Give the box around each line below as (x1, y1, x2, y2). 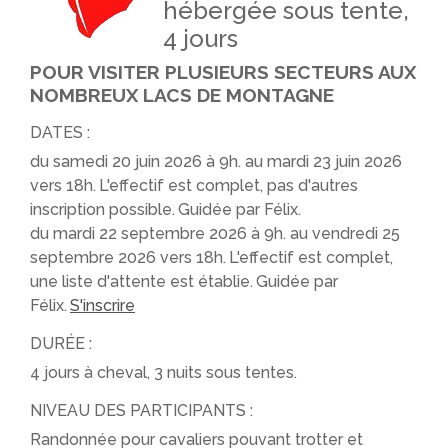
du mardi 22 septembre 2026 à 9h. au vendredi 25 (30, 224, 400, 243)
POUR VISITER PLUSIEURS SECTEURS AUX (30, 61, 416, 83)
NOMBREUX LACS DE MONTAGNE (30, 84, 334, 106)
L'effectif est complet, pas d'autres (99, 176, 358, 195)
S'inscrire (70, 296, 135, 315)
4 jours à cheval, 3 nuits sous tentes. (30, 363, 297, 382)
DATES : (30, 123, 90, 142)
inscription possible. (30, 200, 175, 219)
